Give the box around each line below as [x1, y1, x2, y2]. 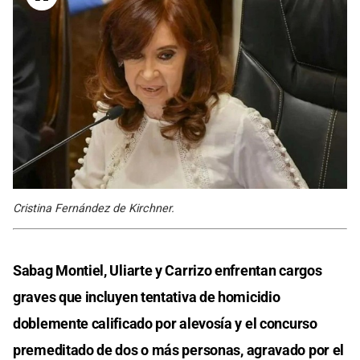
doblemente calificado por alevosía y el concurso [13, 315, 317, 333]
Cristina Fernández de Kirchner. [13, 202, 174, 216]
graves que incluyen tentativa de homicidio [13, 288, 280, 306]
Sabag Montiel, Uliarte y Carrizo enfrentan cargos [13, 262, 322, 280]
